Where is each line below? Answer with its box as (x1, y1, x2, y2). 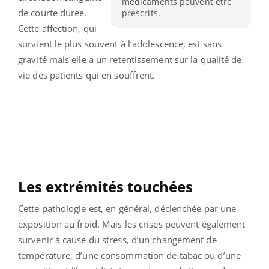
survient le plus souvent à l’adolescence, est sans (18, 37, 222, 50)
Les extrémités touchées (18, 176, 196, 196)
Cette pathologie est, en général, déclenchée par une (18, 202, 237, 214)
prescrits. (121, 7, 160, 19)
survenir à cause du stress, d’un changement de (18, 233, 217, 246)
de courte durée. (18, 6, 87, 19)
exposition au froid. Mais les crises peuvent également (18, 217, 246, 230)
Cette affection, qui (18, 22, 97, 34)
